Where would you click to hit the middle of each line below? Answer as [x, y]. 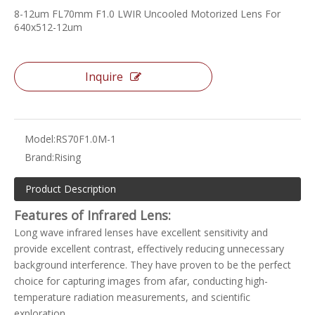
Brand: [39, 157]
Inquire [104, 77]
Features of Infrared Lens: [92, 215]
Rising [67, 157]
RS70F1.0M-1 [86, 139]
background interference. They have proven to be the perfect [153, 265]
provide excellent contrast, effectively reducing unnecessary [149, 249]
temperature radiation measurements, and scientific [132, 297]
